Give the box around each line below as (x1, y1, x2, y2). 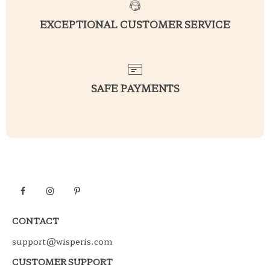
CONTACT (12, 215, 59, 227)
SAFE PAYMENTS (90, 81, 180, 96)
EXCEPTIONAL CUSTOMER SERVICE (40, 16, 230, 31)
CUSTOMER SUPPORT (12, 256, 113, 268)
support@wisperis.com (12, 235, 113, 248)
